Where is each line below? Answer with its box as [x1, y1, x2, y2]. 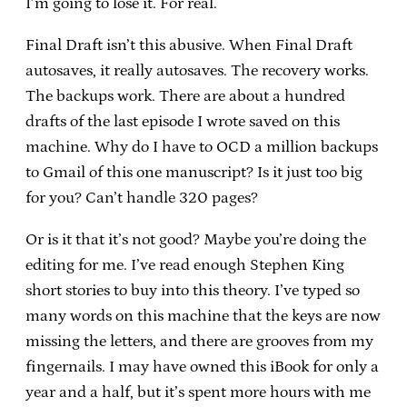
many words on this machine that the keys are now [25, 306, 381, 325]
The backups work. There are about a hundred [25, 86, 345, 105]
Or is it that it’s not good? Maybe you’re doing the [25, 230, 366, 249]
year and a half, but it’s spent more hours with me [25, 382, 371, 402]
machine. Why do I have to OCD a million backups [25, 137, 378, 156]
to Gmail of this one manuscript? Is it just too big [25, 163, 362, 182]
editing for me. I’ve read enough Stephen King [25, 255, 344, 274]
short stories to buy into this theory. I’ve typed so [25, 281, 360, 300]
